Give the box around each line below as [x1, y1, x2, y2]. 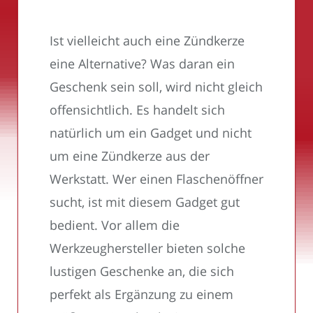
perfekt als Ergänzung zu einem [50, 285, 233, 303]
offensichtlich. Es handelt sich [50, 101, 225, 118]
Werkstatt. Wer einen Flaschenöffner [50, 170, 263, 187]
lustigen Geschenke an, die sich [50, 262, 234, 279]
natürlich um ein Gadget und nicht [50, 124, 252, 141]
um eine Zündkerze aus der [50, 147, 210, 164]
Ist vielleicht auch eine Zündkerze [50, 31, 245, 49]
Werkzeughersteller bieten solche [50, 239, 245, 256]
